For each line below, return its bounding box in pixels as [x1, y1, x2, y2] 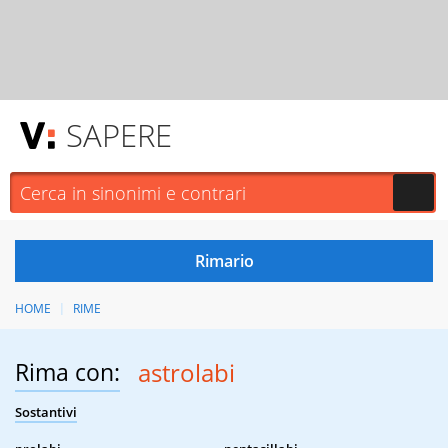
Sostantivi [15, 403, 77, 422]
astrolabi [137, 356, 235, 390]
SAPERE [66, 114, 172, 156]
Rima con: [15, 356, 120, 389]
